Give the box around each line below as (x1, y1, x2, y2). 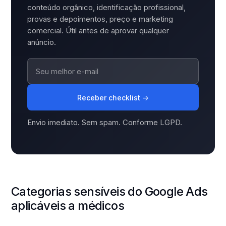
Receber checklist (77, 93, 142, 102)
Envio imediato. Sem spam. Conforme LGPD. (27, 118, 182, 127)
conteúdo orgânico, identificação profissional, (27, 3, 186, 12)
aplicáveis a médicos (11, 198, 124, 213)
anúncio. (27, 37, 56, 47)
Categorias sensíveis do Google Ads (11, 184, 208, 199)
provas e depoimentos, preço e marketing (27, 14, 173, 24)
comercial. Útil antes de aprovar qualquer (27, 26, 169, 35)
